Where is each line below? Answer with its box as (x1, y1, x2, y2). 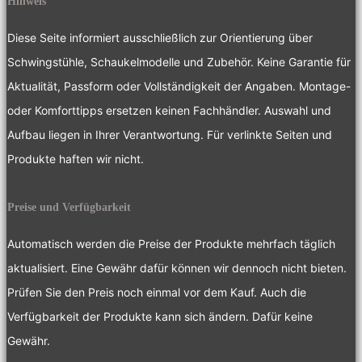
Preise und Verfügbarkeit (7, 200, 131, 213)
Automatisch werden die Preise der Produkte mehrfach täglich (7, 236, 335, 250)
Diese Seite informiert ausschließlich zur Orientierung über (7, 30, 313, 44)
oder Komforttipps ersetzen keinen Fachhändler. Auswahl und (7, 103, 331, 117)
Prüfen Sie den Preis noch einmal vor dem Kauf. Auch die (7, 284, 306, 299)
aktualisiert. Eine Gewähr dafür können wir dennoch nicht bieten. (7, 260, 347, 275)
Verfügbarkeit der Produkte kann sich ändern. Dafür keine (7, 309, 313, 323)
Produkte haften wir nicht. (7, 151, 144, 166)
